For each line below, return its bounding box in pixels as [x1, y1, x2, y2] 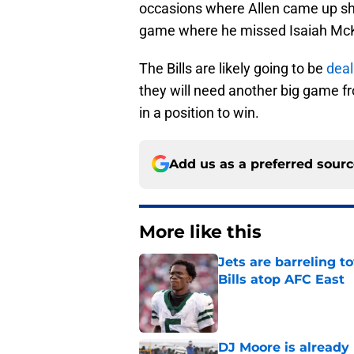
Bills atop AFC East [218, 271, 345, 287]
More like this [139, 220, 262, 243]
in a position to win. [139, 104, 259, 121]
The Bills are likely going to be [139, 59, 326, 77]
